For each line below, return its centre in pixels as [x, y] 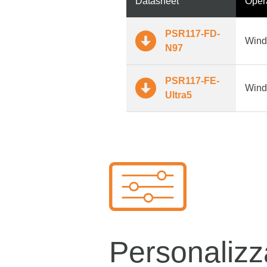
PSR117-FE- [192, 80]
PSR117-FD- [193, 33]
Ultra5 [178, 95]
